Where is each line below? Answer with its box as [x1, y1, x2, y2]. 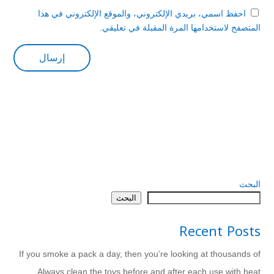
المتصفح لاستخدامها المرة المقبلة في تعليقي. [100, 23, 261, 32]
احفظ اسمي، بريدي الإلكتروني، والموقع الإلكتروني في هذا [38, 9, 246, 18]
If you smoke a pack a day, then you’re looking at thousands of [19, 249, 261, 259]
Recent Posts [179, 219, 261, 245]
